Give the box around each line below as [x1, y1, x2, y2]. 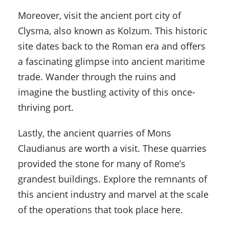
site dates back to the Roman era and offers [18, 40, 205, 53]
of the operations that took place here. [18, 203, 183, 216]
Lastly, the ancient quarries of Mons [18, 127, 171, 140]
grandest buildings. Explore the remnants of [18, 173, 207, 186]
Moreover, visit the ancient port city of [18, 9, 181, 22]
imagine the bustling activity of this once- [18, 86, 195, 99]
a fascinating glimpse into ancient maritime [18, 55, 205, 68]
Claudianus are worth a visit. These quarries [18, 142, 207, 155]
